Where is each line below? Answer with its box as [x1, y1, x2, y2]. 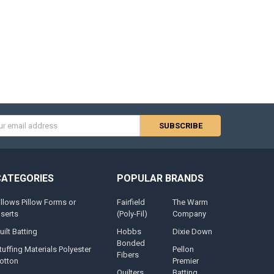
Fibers [116, 250, 139, 260]
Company [172, 209, 207, 219]
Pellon [172, 245, 194, 254]
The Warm [172, 198, 209, 207]
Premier [172, 256, 199, 266]
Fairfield [116, 198, 145, 207]
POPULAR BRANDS [116, 172, 204, 184]
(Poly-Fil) [116, 209, 147, 219]
